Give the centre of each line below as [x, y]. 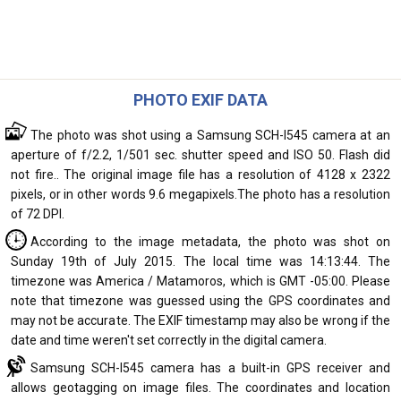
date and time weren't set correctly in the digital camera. [169, 340]
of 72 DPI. [38, 214]
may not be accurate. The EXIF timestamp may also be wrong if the [200, 320]
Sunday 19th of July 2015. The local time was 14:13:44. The [200, 261]
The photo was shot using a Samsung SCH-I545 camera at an [210, 135]
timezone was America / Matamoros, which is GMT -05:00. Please [200, 281]
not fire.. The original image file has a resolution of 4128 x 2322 [200, 175]
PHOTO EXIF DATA [200, 100]
